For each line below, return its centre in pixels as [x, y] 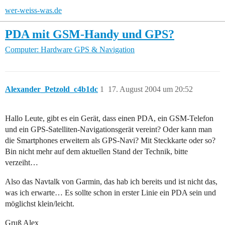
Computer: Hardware [39, 50]
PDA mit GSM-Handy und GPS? [90, 34]
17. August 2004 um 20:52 [150, 89]
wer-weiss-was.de [33, 10]
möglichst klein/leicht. [40, 204]
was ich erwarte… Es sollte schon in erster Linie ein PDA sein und [110, 193]
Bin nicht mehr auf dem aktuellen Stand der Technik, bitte [96, 152]
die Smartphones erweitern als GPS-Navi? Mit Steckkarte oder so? [110, 141]
